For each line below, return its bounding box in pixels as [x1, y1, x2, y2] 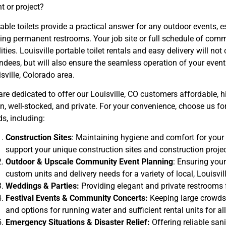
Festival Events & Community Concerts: [5, 193, 148, 203]
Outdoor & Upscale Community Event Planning [5, 157, 173, 167]
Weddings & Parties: [5, 181, 79, 191]
